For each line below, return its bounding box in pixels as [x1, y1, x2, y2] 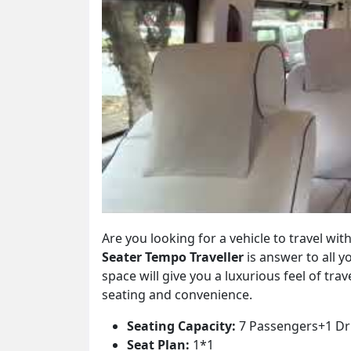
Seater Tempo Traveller [102, 248, 244, 266]
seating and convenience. [102, 285, 252, 303]
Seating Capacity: [127, 317, 236, 335]
